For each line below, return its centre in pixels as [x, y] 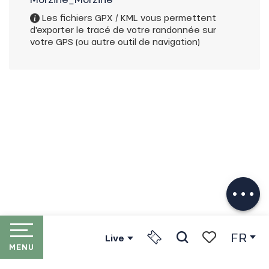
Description [235, 164]
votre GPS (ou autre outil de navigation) [115, 41]
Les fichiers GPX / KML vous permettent [128, 17]
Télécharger [236, 183]
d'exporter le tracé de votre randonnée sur [123, 29]
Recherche [209, 251]
